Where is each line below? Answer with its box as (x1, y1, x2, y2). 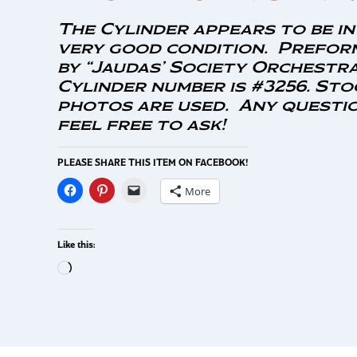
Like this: (57, 238, 95, 249)
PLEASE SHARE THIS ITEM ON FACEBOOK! (57, 156, 249, 167)
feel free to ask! (57, 116, 226, 132)
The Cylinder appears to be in (57, 20, 355, 37)
